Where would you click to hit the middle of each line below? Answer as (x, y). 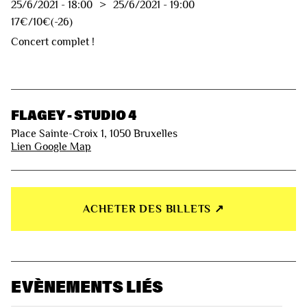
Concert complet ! (53, 41)
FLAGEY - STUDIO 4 (74, 114)
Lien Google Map (51, 147)
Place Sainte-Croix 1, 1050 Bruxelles (94, 134)
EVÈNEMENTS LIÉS (87, 286)
